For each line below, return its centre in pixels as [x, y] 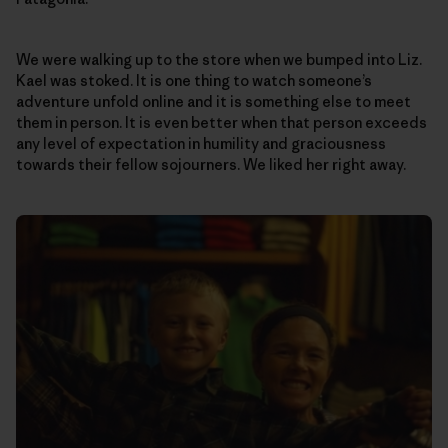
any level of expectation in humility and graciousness [201, 144]
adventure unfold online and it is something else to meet [213, 102]
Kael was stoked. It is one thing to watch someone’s [194, 81]
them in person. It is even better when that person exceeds [221, 123]
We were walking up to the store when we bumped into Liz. [219, 60]
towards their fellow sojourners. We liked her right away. [211, 165]
